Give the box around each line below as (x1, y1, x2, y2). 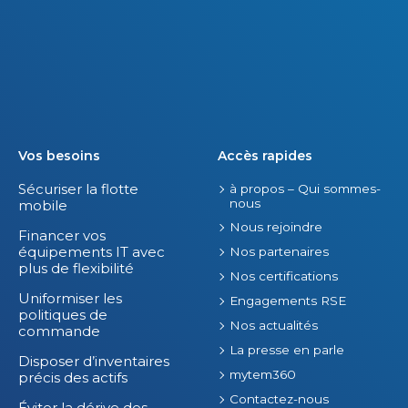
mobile (18, 196, 67, 214)
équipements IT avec (18, 242, 165, 260)
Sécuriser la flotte (18, 179, 138, 198)
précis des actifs (18, 368, 127, 386)
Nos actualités (229, 317, 318, 332)
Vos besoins (18, 147, 100, 164)
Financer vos (18, 226, 106, 244)
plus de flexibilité (18, 259, 134, 277)
